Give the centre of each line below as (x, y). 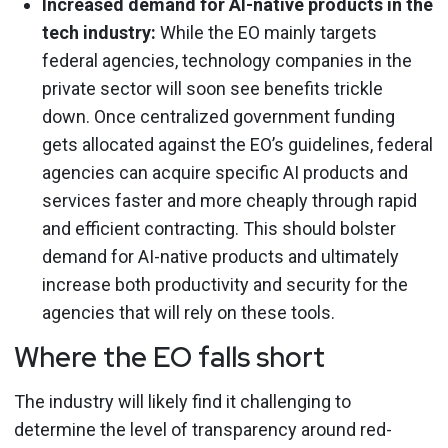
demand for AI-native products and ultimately (220, 256)
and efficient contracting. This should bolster (219, 228)
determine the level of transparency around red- (203, 429)
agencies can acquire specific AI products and (225, 172)
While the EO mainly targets (266, 32)
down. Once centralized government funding (218, 116)
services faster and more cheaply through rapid (229, 200)
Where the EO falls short (169, 357)
